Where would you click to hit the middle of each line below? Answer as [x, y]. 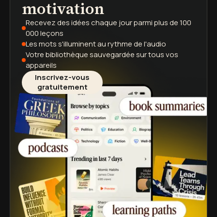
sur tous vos [156, 54]
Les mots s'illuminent [61, 44]
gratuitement [62, 87]
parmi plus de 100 [162, 23]
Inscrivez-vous [62, 77]
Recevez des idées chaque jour [79, 23]
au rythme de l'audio [131, 44]
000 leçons [45, 33]
